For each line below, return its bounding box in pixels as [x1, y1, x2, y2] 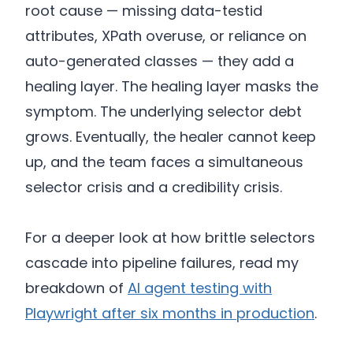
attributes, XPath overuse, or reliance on [25, 26, 307, 46]
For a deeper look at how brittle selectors [25, 228, 315, 248]
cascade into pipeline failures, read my [25, 253, 299, 273]
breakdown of [25, 278, 128, 299]
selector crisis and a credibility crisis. [25, 177, 282, 198]
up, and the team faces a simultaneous [25, 152, 303, 173]
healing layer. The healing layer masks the [25, 76, 318, 97]
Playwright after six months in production [25, 303, 314, 324]
